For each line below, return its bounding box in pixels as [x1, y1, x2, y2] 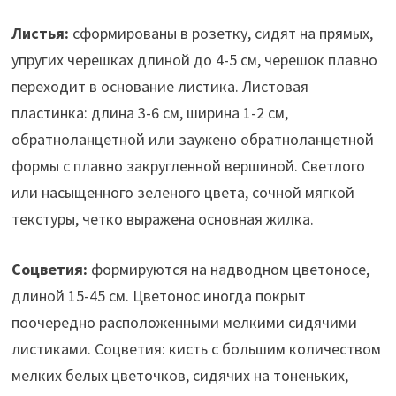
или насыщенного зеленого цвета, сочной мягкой [11, 181, 354, 202]
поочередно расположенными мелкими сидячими [11, 311, 357, 332]
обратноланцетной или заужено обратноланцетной [11, 128, 374, 149]
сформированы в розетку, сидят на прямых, [68, 22, 373, 43]
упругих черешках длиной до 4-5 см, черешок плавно [11, 49, 377, 70]
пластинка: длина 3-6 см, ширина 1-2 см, [11, 102, 288, 123]
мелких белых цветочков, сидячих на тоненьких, [11, 364, 348, 385]
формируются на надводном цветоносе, [87, 258, 369, 279]
